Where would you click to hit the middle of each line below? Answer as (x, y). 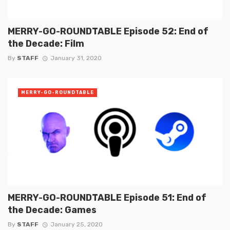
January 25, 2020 (76, 225)
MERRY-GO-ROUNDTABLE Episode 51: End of (107, 198)
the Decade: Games (52, 210)
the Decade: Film (46, 43)
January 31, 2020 (76, 58)
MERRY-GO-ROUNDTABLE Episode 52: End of (108, 31)
